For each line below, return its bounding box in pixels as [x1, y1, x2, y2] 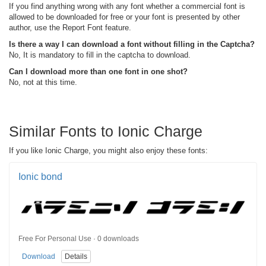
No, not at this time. [9, 77, 77, 87]
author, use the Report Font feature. [9, 23, 131, 32]
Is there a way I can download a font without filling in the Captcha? [9, 39, 255, 49]
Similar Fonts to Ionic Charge [9, 122, 202, 140]
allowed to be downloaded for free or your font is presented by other [9, 12, 240, 21]
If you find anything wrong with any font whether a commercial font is [9, 1, 245, 11]
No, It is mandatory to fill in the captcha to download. [9, 50, 191, 59]
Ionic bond [18, 171, 62, 182]
